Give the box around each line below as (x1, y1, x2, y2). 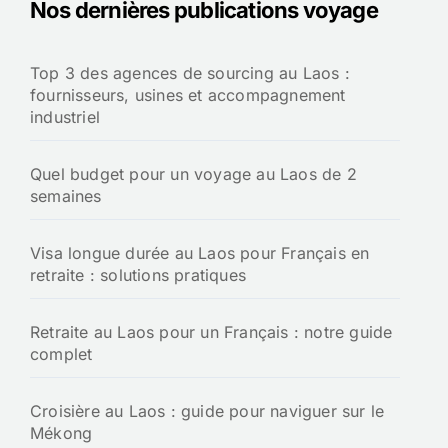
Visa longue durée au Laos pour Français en (30, 243, 370, 264)
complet (30, 344, 93, 365)
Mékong (30, 423, 93, 444)
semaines (30, 186, 102, 207)
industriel (30, 107, 100, 128)
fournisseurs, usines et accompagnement (30, 85, 346, 106)
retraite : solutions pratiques (30, 265, 246, 286)
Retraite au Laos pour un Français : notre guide (30, 322, 393, 343)
